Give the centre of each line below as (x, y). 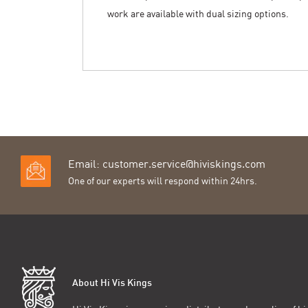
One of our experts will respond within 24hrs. (163, 181)
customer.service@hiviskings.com (184, 164)
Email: (85, 164)
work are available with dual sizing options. (198, 14)
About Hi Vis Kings (112, 284)
